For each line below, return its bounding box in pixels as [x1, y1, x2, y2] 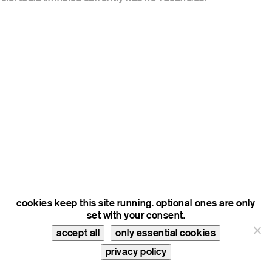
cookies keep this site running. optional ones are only [16, 197, 256, 209]
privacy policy [105, 246, 167, 257]
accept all [56, 227, 100, 239]
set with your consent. [86, 209, 186, 221]
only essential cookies [115, 227, 216, 239]
